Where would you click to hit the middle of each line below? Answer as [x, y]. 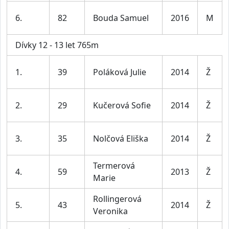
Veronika [110, 211]
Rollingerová [117, 199]
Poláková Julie [120, 72]
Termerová [114, 166]
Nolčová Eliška [121, 139]
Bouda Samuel [121, 18]
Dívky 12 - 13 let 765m [57, 45]
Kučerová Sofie [122, 106]
